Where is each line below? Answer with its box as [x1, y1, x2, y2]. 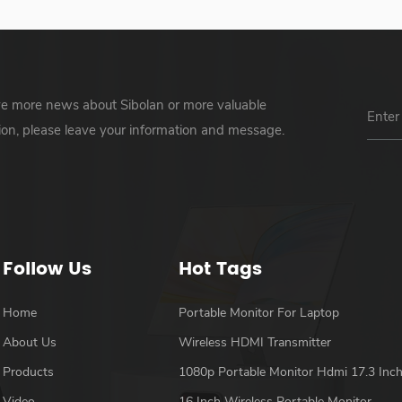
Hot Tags [179, 254, 263, 284]
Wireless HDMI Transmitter [179, 333, 332, 351]
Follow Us [2, 254, 92, 284]
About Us [2, 333, 57, 351]
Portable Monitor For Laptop [179, 303, 340, 321]
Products [2, 363, 54, 380]
